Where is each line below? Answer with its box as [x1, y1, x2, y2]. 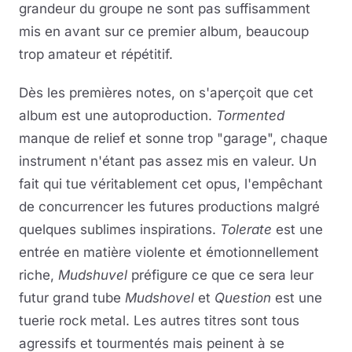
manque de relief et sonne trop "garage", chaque [19, 130, 328, 146]
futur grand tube [19, 290, 125, 306]
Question [214, 290, 271, 306]
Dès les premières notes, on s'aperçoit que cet [19, 85, 313, 101]
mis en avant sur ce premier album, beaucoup [19, 24, 309, 39]
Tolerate [220, 222, 272, 237]
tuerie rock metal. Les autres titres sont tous [19, 313, 299, 328]
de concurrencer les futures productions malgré [19, 199, 320, 214]
